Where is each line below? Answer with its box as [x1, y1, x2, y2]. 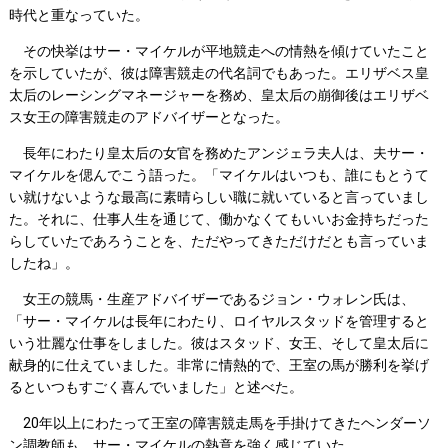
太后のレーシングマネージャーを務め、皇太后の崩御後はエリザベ [8, 87, 429, 104]
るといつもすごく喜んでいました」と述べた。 [8, 379, 303, 396]
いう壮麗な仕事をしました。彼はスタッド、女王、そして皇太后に [8, 335, 429, 352]
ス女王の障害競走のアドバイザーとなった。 [8, 109, 289, 126]
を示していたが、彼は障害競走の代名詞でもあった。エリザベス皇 [8, 65, 429, 82]
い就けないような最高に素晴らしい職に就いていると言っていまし [8, 189, 429, 206]
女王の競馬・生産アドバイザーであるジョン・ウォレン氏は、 [8, 291, 415, 308]
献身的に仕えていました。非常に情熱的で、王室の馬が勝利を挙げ [8, 357, 429, 374]
